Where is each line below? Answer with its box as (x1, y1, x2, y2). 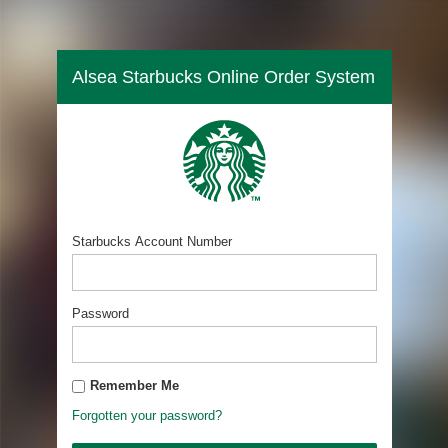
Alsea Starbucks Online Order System (71, 67, 375, 87)
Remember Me (89, 378, 179, 393)
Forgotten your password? (71, 408, 222, 423)
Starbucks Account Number (71, 234, 232, 249)
